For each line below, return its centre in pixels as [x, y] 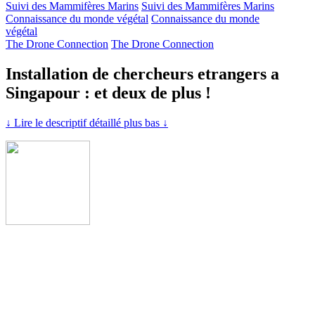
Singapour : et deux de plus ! [108, 92]
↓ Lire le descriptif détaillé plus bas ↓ [87, 122]
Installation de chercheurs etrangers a [142, 73]
